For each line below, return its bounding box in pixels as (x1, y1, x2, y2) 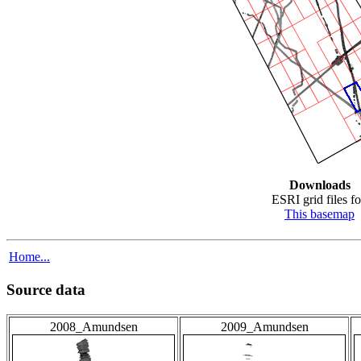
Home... (9, 249, 50, 263)
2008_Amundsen (49, 320, 138, 334)
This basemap (284, 206, 355, 221)
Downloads (288, 177, 351, 192)
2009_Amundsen (220, 320, 309, 334)
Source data (6, 281, 85, 299)
